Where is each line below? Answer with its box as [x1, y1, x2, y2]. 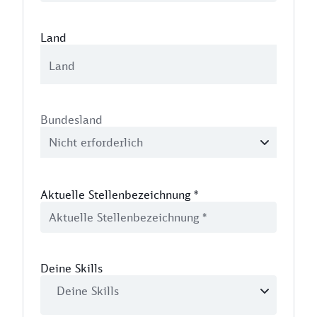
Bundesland [40, 113, 103, 127]
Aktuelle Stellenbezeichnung [40, 188, 190, 202]
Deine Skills [40, 261, 103, 275]
